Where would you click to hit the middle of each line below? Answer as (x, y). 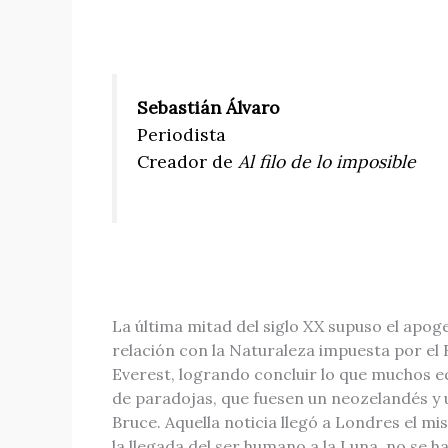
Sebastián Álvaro (208, 108)
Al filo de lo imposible (327, 162)
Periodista (181, 135)
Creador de (187, 162)
